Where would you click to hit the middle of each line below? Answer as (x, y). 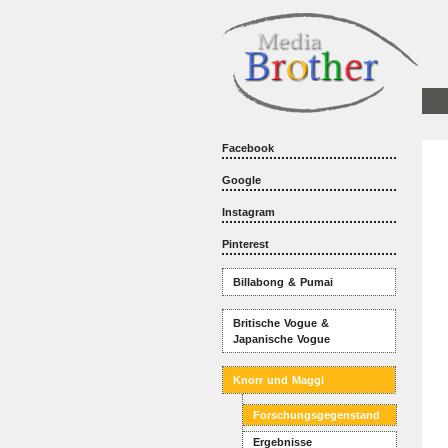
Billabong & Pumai (283, 282)
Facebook (248, 148)
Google (241, 180)
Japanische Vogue (281, 339)
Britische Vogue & (281, 323)
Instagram (248, 212)
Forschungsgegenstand (316, 415)
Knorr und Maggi (278, 380)
